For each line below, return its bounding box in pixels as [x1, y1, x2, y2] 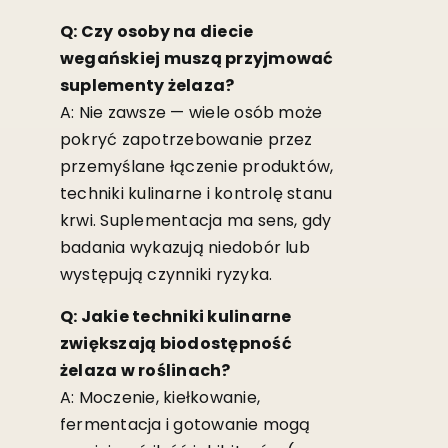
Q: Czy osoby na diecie [59, 19, 254, 43]
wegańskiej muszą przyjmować [59, 46, 334, 70]
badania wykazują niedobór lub [59, 235, 310, 259]
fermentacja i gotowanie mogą [59, 412, 311, 436]
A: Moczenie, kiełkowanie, [59, 385, 260, 409]
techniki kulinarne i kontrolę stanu [59, 181, 333, 205]
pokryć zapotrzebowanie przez [59, 127, 313, 151]
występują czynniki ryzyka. [59, 262, 273, 286]
